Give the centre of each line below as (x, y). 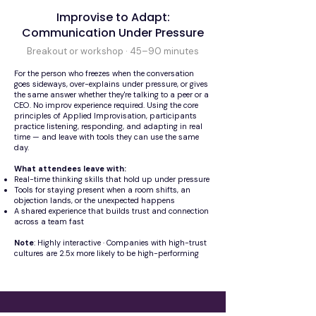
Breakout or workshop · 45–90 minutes (113, 51)
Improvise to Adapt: (113, 17)
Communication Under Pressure (113, 33)
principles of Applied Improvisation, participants (105, 116)
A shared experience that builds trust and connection (111, 211)
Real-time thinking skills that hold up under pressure (112, 179)
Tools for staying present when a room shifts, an (102, 190)
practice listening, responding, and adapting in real (108, 126)
